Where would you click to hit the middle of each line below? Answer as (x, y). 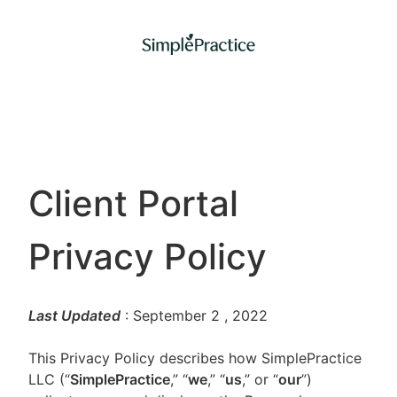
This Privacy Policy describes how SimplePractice (195, 358)
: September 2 (172, 315)
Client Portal (133, 203)
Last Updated (74, 315)
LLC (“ (49, 379)
